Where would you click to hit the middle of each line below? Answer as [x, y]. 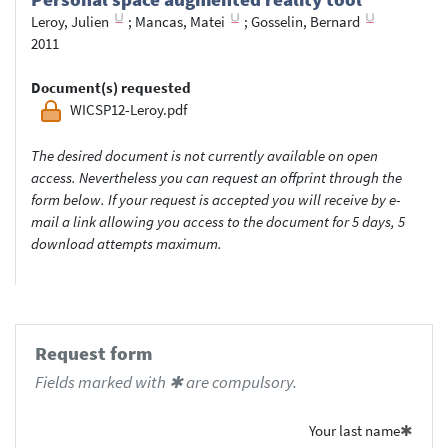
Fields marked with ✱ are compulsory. [165, 382]
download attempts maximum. [126, 243]
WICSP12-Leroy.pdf [128, 109]
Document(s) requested [111, 87]
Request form [93, 354]
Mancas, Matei [180, 21]
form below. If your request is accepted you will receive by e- [215, 199]
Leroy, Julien [70, 21]
